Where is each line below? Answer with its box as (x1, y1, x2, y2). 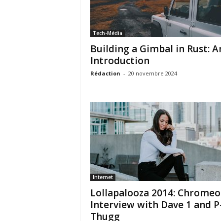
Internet (92, 174, 113, 181)
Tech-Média (92, 30, 122, 37)
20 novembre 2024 (128, 70, 177, 77)
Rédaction (90, 70, 120, 77)
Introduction (90, 54, 149, 67)
